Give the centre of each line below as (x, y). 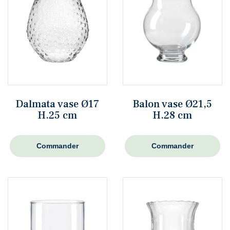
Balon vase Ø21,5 (172, 104)
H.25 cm (57, 115)
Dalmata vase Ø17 (57, 104)
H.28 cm (172, 115)
